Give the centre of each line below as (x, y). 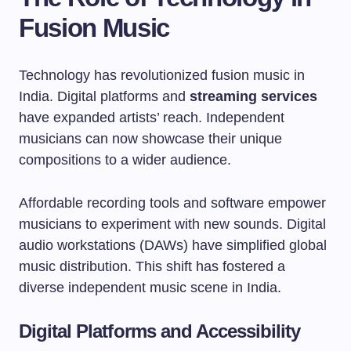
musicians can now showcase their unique (150, 139)
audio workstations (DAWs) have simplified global (173, 245)
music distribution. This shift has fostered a (152, 266)
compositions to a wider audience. (125, 160)
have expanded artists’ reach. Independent (152, 118)
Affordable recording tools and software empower (172, 203)
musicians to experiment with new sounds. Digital (172, 224)
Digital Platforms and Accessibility (160, 331)
